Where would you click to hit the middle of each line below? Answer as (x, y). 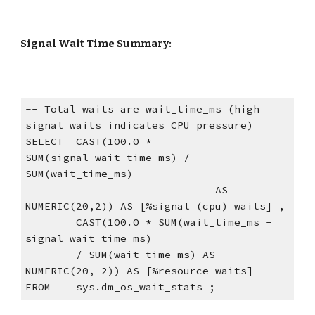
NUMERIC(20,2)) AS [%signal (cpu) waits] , (155, 206)
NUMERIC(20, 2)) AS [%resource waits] (139, 271)
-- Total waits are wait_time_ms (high (142, 109)
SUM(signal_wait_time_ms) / (107, 158)
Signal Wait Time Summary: (96, 44)
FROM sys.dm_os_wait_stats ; (120, 287)
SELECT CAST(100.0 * (88, 142)
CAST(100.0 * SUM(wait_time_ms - (50, 223)
